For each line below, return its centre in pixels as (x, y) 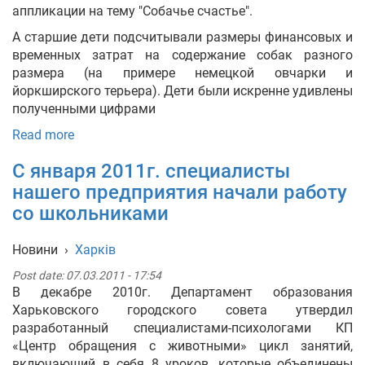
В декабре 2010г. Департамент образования (182, 292)
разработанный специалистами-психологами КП (182, 328)
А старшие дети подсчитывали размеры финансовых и (182, 37)
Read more (43, 135)
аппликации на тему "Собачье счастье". (132, 11)
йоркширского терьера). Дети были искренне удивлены (182, 91)
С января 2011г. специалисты (151, 171)
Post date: (39, 275)
